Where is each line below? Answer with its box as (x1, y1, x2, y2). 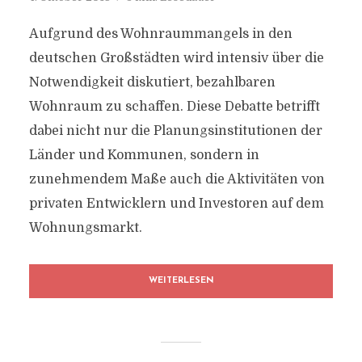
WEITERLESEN (148, 276, 214, 285)
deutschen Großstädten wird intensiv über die (28, 51, 324, 65)
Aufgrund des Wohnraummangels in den (28, 27, 293, 41)
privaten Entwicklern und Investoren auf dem (28, 196, 324, 211)
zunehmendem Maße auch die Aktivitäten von (28, 172, 325, 187)
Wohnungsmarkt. (28, 221, 142, 235)
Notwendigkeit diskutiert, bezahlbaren (28, 75, 276, 90)
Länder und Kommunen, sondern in (28, 148, 259, 162)
